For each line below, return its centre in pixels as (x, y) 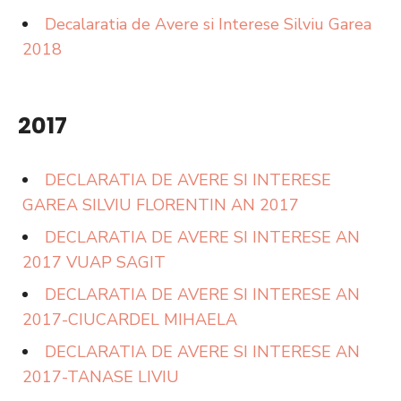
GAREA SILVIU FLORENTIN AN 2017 (161, 205)
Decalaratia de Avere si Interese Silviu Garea (208, 24)
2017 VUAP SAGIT (94, 262)
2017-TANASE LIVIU (101, 377)
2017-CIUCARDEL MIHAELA (130, 320)
